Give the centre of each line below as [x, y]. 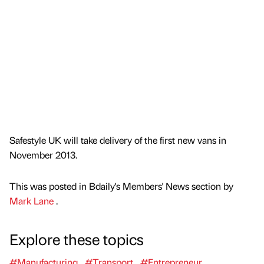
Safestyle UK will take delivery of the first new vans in [118, 140]
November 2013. [43, 155]
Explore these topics [77, 239]
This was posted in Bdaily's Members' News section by [121, 186]
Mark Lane [33, 201]
